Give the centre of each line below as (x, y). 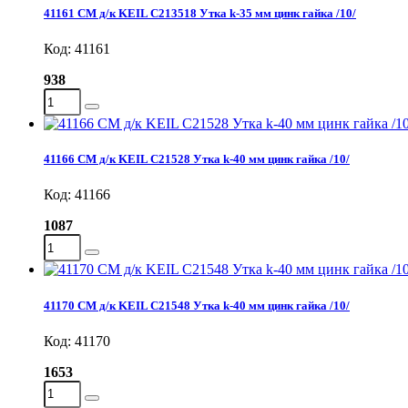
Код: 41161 (77, 49)
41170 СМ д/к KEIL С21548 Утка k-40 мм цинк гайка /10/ (197, 305)
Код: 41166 (77, 195)
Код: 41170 (77, 341)
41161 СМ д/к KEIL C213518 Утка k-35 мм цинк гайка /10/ (200, 13)
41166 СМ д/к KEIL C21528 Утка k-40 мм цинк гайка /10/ (197, 159)
